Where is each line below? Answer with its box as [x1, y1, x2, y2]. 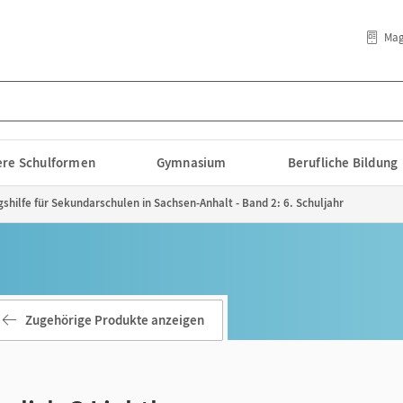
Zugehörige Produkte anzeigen [25, 311, 204, 328]
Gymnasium [156, 154, 227, 171]
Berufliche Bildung [287, 154, 399, 171]
